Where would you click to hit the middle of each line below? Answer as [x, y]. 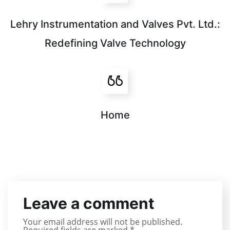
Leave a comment [89, 203]
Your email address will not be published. [103, 222]
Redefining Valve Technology [115, 43]
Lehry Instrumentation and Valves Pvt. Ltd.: [115, 24]
